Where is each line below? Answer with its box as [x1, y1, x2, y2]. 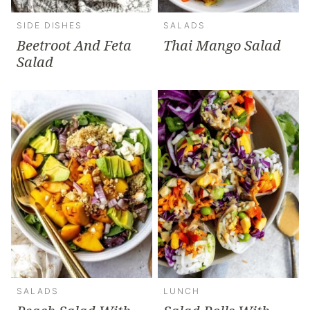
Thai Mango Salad [163, 35, 281, 55]
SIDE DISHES [17, 19, 83, 30]
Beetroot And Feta [17, 35, 131, 55]
